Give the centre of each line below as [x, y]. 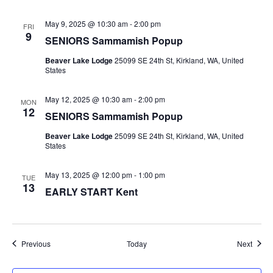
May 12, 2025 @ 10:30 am [88, 99]
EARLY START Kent [91, 191]
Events [61, 243]
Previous [36, 243]
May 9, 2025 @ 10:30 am [86, 23]
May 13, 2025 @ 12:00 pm [88, 174]
